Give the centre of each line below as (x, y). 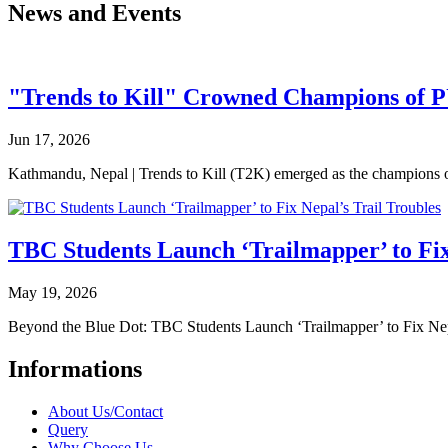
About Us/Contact (105, 411)
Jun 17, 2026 (49, 140)
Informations (75, 369)
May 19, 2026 (52, 293)
